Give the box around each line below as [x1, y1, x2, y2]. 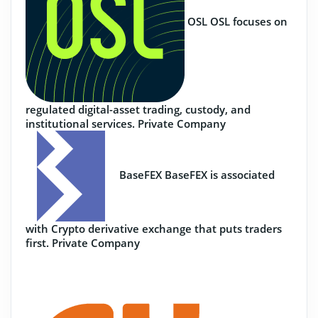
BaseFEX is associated [165, 168, 275, 182]
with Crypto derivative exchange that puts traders [26, 221, 282, 236]
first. [26, 236, 49, 250]
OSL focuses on [210, 14, 287, 29]
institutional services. [26, 116, 135, 131]
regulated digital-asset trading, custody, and [26, 102, 251, 116]
